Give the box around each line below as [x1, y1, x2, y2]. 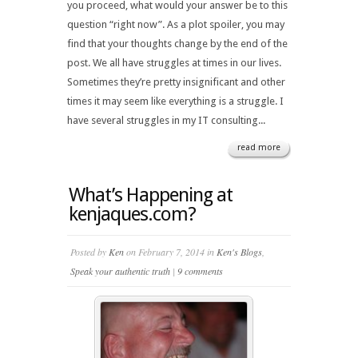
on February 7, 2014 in [124, 245, 217, 258]
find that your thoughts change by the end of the [67, 38, 288, 50]
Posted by [70, 245, 109, 258]
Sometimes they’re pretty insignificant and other [67, 76, 285, 88]
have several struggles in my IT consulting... [67, 114, 265, 126]
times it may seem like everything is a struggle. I [67, 95, 284, 107]
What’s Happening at [69, 184, 233, 206]
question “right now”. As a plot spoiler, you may [67, 18, 284, 30]
